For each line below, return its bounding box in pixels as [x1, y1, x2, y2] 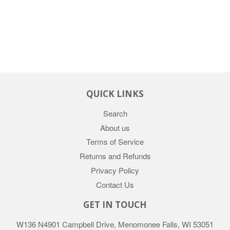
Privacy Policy [91, 164, 139, 176]
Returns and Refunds [79, 150, 151, 162]
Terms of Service [86, 136, 144, 147]
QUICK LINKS [86, 87, 144, 100]
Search [103, 107, 127, 119]
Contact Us [96, 179, 134, 190]
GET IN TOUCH [83, 198, 147, 210]
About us [100, 122, 130, 133]
